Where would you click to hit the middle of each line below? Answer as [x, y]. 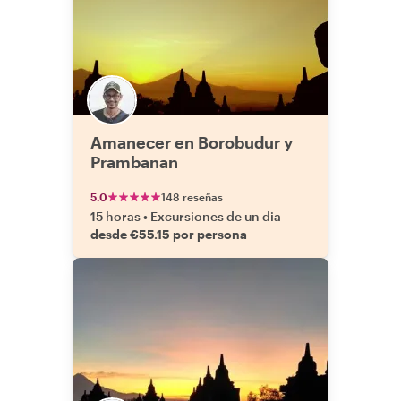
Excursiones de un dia [216, 216]
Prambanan [134, 162]
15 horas [115, 216]
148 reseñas [192, 197]
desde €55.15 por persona [169, 234]
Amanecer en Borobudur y [192, 142]
